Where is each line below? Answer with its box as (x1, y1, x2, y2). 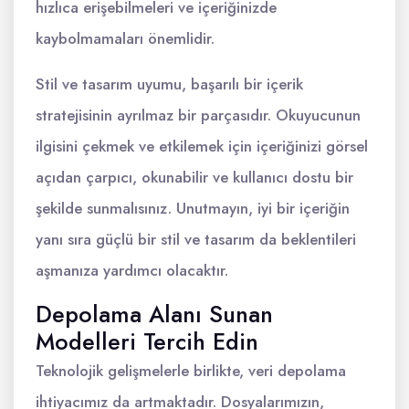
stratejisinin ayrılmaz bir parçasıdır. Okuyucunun (36, 104, 361, 127)
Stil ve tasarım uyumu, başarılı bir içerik (36, 73, 303, 96)
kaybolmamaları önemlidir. (36, 27, 215, 50)
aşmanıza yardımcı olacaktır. (36, 259, 228, 282)
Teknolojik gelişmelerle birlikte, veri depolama (36, 360, 346, 383)
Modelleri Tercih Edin (36, 325, 258, 359)
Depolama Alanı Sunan (36, 298, 273, 331)
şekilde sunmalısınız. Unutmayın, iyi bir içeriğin (36, 197, 350, 220)
